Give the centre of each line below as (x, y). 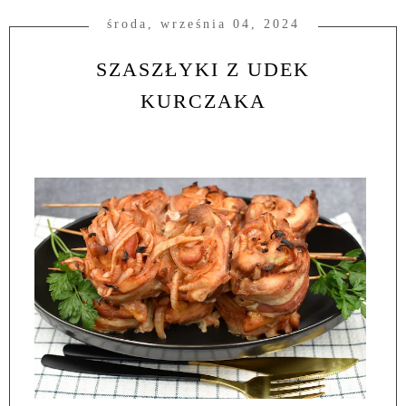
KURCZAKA (203, 101)
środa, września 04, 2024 (203, 24)
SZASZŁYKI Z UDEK (203, 70)
